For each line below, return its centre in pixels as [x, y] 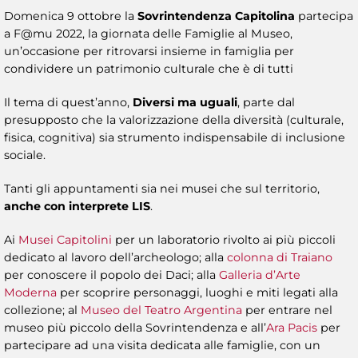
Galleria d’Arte [260, 275]
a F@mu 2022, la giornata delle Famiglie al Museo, [148, 34]
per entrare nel [287, 310]
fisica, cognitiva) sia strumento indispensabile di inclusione [175, 138]
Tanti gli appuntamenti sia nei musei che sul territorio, [162, 189]
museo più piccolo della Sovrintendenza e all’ [135, 328]
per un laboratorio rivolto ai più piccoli [224, 240]
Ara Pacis [292, 328]
